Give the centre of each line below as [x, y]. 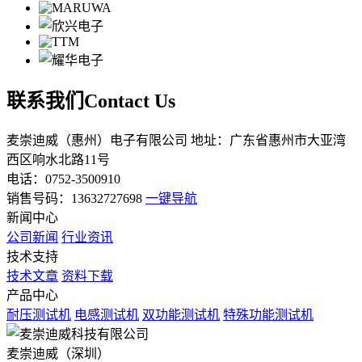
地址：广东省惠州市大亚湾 [268, 141]
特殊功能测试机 [268, 315]
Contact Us [130, 101]
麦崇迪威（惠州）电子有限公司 [97, 141]
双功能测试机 [181, 315]
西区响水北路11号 [58, 160]
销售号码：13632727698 [74, 199]
